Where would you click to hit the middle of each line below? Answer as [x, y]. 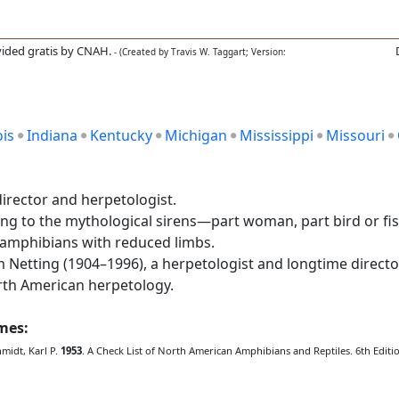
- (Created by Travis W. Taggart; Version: [199, 52]
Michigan [196, 135]
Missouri [355, 135]
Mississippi [277, 135]
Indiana [52, 135]
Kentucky [121, 135]
